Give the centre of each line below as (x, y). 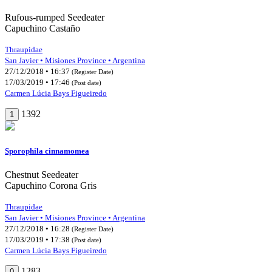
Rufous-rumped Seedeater (55, 17)
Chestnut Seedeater (42, 175)
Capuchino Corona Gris (51, 186)
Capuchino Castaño (42, 28)
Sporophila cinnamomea (47, 151)
